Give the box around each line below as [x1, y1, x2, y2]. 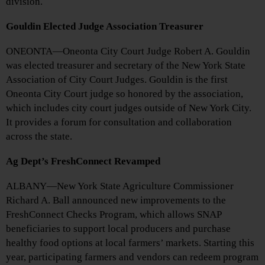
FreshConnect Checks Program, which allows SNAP [6, 208, 221, 220]
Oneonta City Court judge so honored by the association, [6, 88, 243, 99]
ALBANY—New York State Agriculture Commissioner [6, 180, 234, 192]
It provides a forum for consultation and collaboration [6, 116, 232, 128]
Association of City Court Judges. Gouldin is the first [6, 73, 228, 85]
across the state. [6, 130, 72, 142]
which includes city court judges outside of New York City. [6, 102, 251, 114]
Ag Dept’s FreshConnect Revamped [6, 155, 160, 167]
